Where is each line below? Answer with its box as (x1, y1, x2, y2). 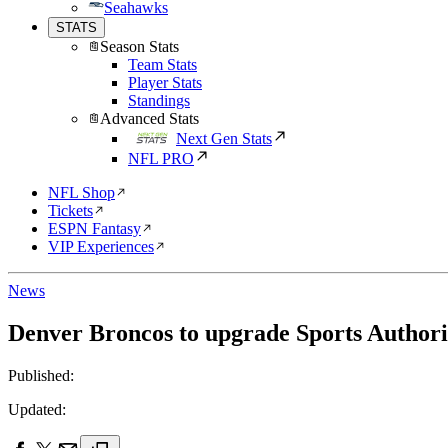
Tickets (48, 202, 93, 219)
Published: (8, 366, 74, 384)
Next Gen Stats (176, 130, 272, 147)
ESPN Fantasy (48, 220, 141, 237)
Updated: (8, 400, 66, 418)
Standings (128, 92, 190, 109)
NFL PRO (128, 150, 194, 167)
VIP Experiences (48, 238, 154, 255)
